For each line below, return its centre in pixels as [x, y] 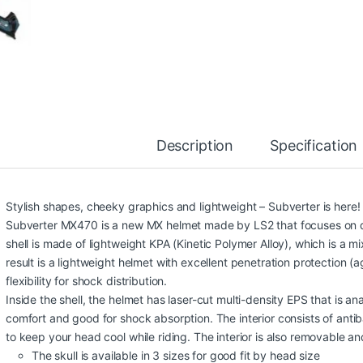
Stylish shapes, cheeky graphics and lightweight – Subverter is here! [183, 206]
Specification [314, 145]
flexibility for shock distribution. [87, 280]
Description [195, 145]
